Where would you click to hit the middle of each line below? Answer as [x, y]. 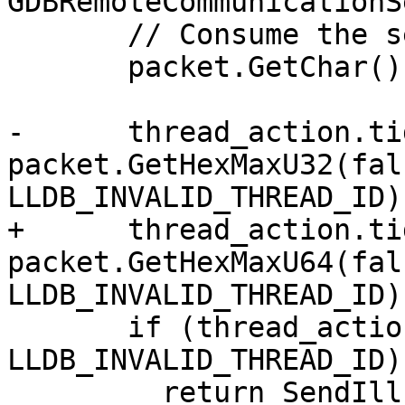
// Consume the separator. [67, 35]
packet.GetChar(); [67, 67]
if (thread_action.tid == [67, 328]
